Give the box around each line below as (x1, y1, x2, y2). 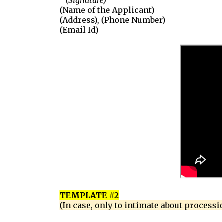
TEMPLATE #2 (59, 190, 119, 200)
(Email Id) (59, 25, 99, 35)
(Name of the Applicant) (59, 5, 155, 15)
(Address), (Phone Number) (59, 15, 166, 25)
